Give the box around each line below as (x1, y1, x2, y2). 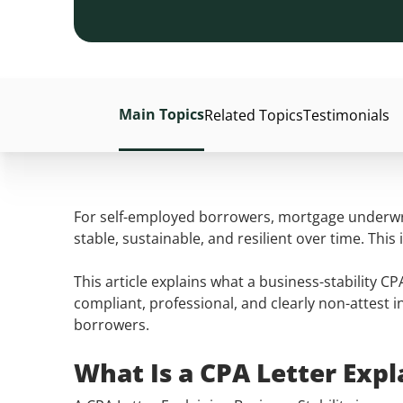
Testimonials (303, 105, 390, 125)
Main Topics (119, 103, 204, 124)
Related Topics (204, 105, 303, 125)
